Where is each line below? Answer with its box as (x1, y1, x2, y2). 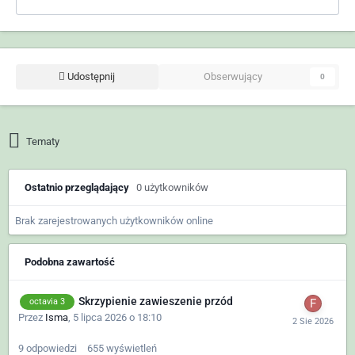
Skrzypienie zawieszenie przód (78, 294, 233, 307)
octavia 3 (29, 296, 65, 307)
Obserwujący (203, 70, 262, 82)
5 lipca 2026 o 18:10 (73, 311, 162, 324)
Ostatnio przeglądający (25, 181, 136, 193)
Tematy (26, 135, 60, 147)
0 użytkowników (136, 181, 208, 193)
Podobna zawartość (25, 255, 115, 268)
